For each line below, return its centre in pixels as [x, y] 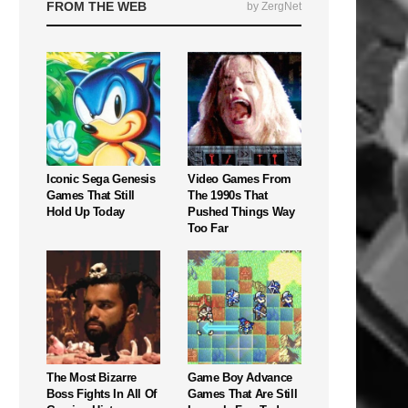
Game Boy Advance [240, 377]
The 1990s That [228, 195]
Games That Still [91, 195]
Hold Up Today [86, 211]
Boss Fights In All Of [102, 393]
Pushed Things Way [241, 211]
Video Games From [240, 178]
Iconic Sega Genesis [101, 178]
